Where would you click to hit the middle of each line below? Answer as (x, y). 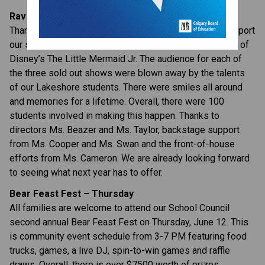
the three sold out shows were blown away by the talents (127, 73)
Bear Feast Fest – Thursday (72, 193)
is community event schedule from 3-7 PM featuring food (128, 236)
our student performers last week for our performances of (129, 44)
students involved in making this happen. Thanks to (114, 115)
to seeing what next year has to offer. (86, 172)
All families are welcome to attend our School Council (119, 208)
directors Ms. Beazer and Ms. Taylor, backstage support (125, 130)
